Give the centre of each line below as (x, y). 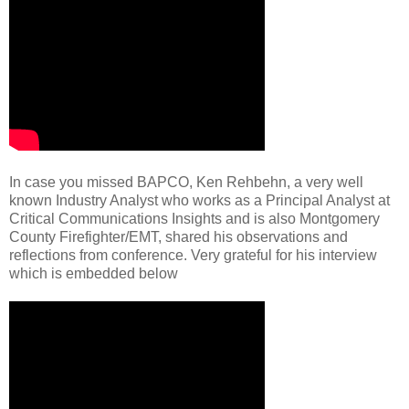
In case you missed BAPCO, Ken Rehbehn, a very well (186, 182)
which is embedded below (94, 273)
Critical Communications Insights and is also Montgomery (194, 218)
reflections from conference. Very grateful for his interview (193, 255)
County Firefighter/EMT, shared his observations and (178, 236)
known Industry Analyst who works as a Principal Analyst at (199, 200)
